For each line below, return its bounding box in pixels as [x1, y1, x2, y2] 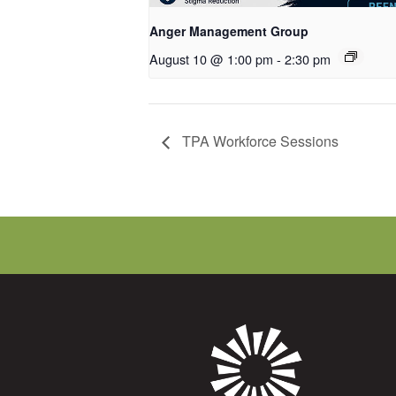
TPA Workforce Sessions [179, 131, 339, 152]
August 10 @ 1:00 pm [149, 49, 273, 69]
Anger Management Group [149, 22, 308, 41]
